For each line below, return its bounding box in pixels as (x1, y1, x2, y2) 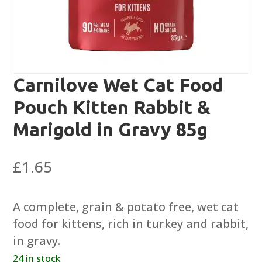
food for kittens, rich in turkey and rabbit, (13, 216, 249, 232)
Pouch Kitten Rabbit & (13, 96, 211, 118)
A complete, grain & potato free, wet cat (13, 199, 239, 215)
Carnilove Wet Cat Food (13, 74, 224, 96)
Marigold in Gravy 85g (13, 119, 208, 140)
